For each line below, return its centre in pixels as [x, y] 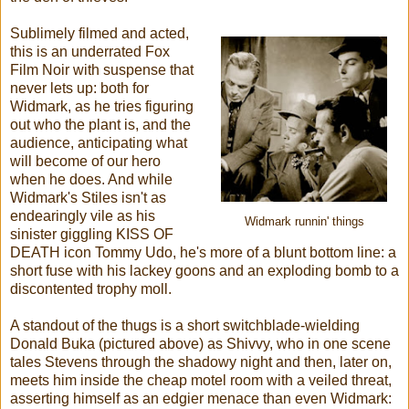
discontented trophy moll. [91, 288]
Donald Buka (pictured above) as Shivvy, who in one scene [200, 343]
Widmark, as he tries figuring [102, 106]
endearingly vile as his [83, 215]
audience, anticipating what [99, 142]
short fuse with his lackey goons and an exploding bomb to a [204, 270]
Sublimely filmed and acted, [100, 33]
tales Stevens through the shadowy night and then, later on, [201, 362]
